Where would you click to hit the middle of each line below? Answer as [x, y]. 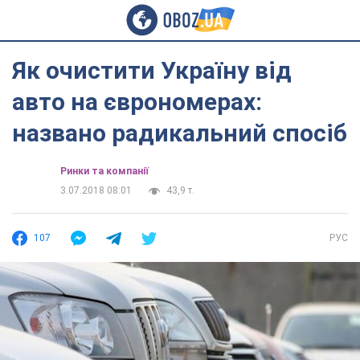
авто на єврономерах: [137, 102]
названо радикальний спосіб [180, 133]
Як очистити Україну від [152, 70]
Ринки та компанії [104, 171]
